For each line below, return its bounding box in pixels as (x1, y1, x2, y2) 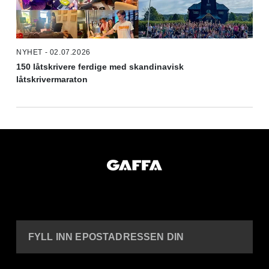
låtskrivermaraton (16, 74, 88, 85)
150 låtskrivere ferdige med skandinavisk (16, 62, 184, 72)
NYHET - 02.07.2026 (16, 48, 91, 57)
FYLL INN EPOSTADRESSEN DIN (28, 232, 184, 243)
